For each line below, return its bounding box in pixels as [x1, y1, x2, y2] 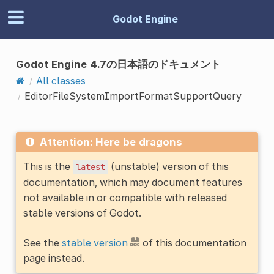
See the [23, 236, 62, 249]
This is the [23, 160, 73, 172]
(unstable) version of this [108, 160, 229, 172]
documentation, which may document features [23, 176, 242, 188]
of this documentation [139, 236, 246, 249]
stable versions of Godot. [23, 206, 141, 219]
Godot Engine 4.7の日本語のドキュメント [15, 57, 221, 70]
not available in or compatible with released [23, 191, 227, 204]
